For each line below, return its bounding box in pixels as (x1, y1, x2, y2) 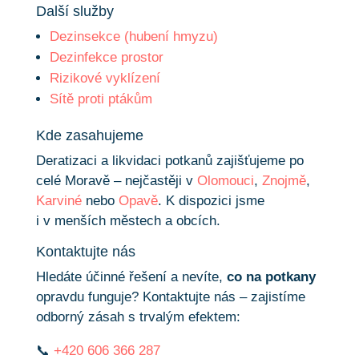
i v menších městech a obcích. (35, 212, 220, 228)
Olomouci (196, 172, 254, 188)
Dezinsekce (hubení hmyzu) (49, 28, 218, 44)
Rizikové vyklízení (49, 70, 160, 86)
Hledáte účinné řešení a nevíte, (35, 268, 227, 284)
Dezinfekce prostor (49, 49, 163, 65)
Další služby (35, 2, 114, 19)
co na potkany (226, 268, 316, 284)
